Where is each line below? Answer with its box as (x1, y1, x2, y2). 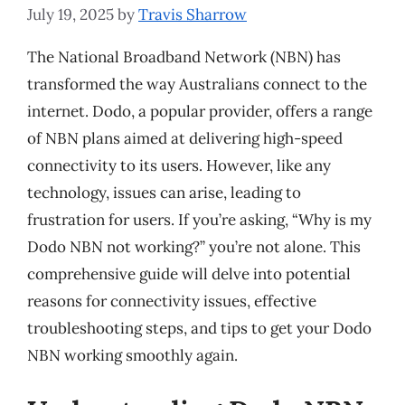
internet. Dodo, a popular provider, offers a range (27, 100, 372, 121)
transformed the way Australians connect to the (27, 73, 367, 94)
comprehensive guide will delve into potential (27, 263, 351, 284)
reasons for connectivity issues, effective (27, 290, 316, 311)
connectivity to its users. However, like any (27, 155, 331, 175)
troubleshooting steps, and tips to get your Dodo (27, 317, 372, 338)
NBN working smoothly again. (27, 344, 238, 365)
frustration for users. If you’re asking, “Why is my (27, 209, 372, 230)
